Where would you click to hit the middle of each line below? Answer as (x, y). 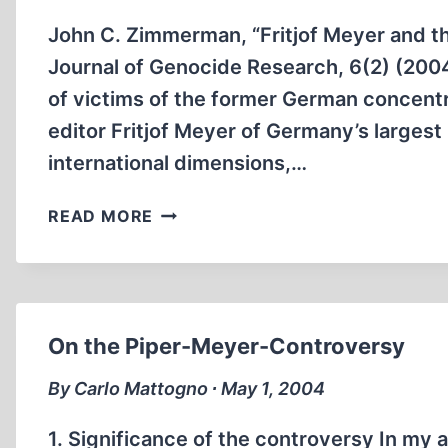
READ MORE (101, 216)
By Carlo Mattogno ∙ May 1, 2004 (186, 388)
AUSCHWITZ (206, 260)
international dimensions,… (177, 163)
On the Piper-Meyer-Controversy (226, 346)
